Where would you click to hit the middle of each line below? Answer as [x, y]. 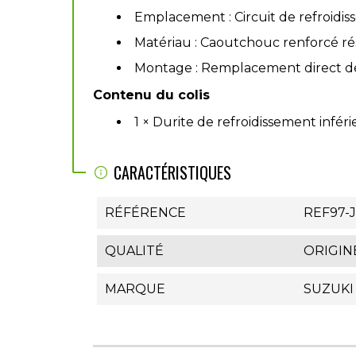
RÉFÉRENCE [145, 213]
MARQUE [135, 289]
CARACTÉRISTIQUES [172, 172]
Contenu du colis [151, 95]
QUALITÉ [134, 251]
